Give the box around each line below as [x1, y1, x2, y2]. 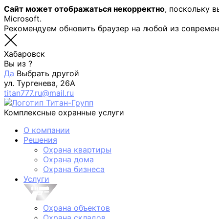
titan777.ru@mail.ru [4, 88, 74, 98]
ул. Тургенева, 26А [4, 78, 75, 88]
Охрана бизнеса [43, 164, 105, 174]
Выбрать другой [17, 68, 79, 78]
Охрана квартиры [43, 145, 111, 154]
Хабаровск [4, 49, 45, 59]
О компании [23, 125, 70, 135]
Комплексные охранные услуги [4, 108, 124, 117]
